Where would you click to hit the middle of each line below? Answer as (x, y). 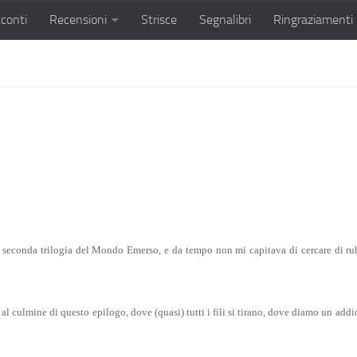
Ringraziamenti (313, 20)
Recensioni (78, 20)
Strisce (159, 20)
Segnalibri (225, 20)
